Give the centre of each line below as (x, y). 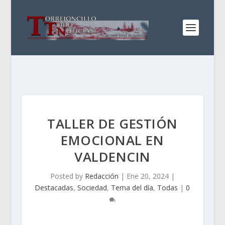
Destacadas (54, 188)
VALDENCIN (113, 157)
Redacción (101, 176)
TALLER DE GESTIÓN (113, 124)
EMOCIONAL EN (113, 140)
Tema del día (132, 188)
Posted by (67, 176)
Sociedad (92, 188)
